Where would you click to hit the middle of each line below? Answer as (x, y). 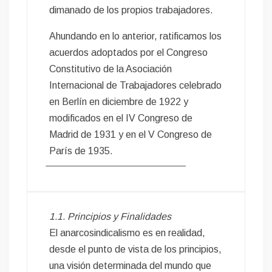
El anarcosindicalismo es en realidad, (127, 233)
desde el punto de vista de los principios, (136, 250)
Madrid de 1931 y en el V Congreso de (131, 135)
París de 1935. (81, 151)
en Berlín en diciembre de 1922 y (119, 102)
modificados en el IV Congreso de (121, 118)
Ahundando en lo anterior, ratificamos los (136, 36)
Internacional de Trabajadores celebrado (136, 86)
